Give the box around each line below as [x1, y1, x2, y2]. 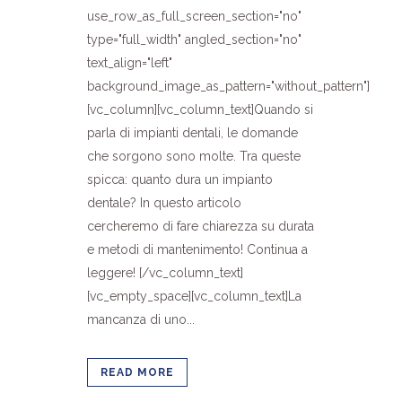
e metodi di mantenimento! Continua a [87, 242, 308, 258]
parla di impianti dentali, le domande [87, 126, 298, 141]
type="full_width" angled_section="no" [87, 32, 301, 48]
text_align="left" [87, 56, 172, 71]
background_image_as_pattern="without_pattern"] [87, 79, 370, 94]
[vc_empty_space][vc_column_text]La [87, 289, 301, 304]
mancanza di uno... [87, 312, 195, 328]
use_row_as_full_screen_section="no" [87, 9, 301, 24]
